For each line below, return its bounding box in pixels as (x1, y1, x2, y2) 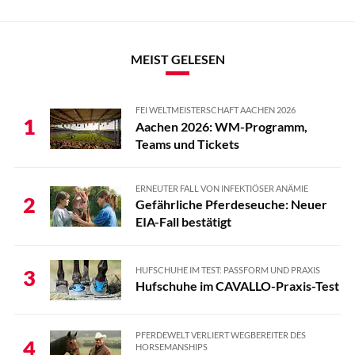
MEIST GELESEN (130, 52, 225, 67)
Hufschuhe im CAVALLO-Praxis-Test (135, 278, 339, 294)
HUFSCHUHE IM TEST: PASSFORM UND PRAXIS (135, 265, 320, 276)
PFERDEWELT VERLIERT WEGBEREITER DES (135, 329, 306, 340)
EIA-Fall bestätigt (135, 213, 231, 229)
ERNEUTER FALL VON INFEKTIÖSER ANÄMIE (135, 182, 308, 193)
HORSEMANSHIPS (135, 341, 208, 352)
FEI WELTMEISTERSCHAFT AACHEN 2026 (135, 105, 296, 116)
